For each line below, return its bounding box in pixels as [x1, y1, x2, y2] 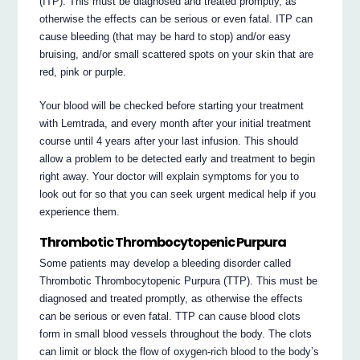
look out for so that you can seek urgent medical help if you [39, 188, 317, 201]
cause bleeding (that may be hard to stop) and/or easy [39, 31, 292, 43]
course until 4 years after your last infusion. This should [39, 135, 299, 148]
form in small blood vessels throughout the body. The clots [39, 328, 313, 341]
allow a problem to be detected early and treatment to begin [39, 153, 316, 166]
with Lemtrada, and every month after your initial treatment [39, 117, 312, 130]
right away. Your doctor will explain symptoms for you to [39, 170, 300, 183]
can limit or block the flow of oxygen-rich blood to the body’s [39, 346, 320, 358]
